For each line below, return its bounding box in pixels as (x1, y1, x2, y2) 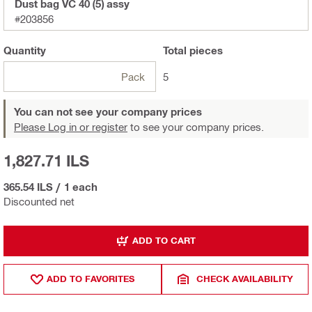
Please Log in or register (14, 120, 127, 133)
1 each (64, 180, 97, 193)
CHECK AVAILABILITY (196, 273, 294, 285)
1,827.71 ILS (3, 151, 89, 170)
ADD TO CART (132, 235, 196, 247)
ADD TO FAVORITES (47, 273, 135, 285)
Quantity (3, 43, 46, 56)
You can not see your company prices (14, 104, 202, 118)
